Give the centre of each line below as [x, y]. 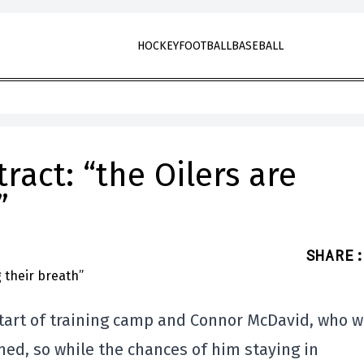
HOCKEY [158, 46]
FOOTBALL [205, 46]
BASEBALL [257, 46]
